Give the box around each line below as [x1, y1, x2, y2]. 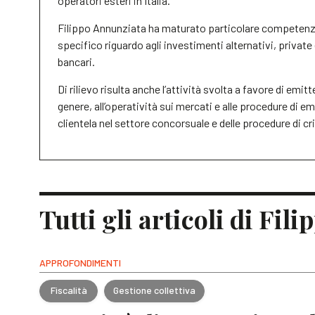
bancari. [58, 54, 95, 68]
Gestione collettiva [113, 284, 195, 297]
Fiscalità [50, 284, 87, 297]
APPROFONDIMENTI [39, 256, 121, 269]
